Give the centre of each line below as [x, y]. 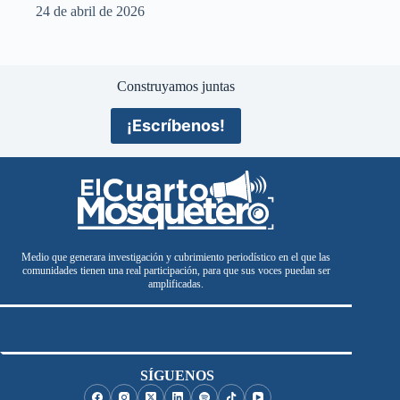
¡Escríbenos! [176, 126]
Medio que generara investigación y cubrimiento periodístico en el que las [176, 258]
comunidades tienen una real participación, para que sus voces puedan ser [176, 271]
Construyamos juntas [176, 86]
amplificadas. [176, 284]
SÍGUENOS [178, 376]
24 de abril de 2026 [90, 12]
